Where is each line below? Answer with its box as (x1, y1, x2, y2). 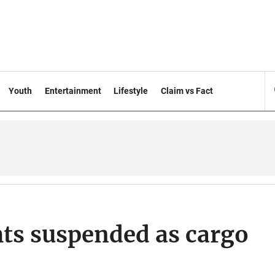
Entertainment (44, 86, 101, 96)
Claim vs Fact (161, 86, 214, 96)
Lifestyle (114, 86, 149, 96)
